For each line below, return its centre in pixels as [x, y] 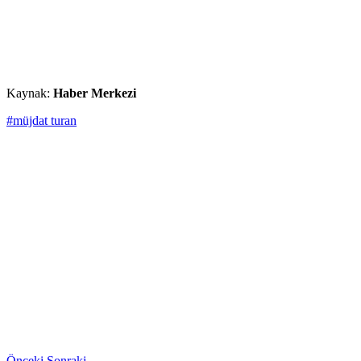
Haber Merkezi [95, 93]
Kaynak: [30, 93]
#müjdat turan [41, 121]
